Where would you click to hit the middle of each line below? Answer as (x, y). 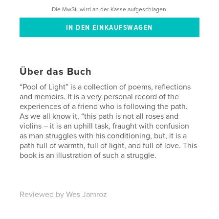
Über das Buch (56, 72)
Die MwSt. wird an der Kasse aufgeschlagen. (109, 9)
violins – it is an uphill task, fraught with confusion (105, 126)
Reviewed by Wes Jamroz (64, 195)
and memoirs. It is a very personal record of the (99, 97)
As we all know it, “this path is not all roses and (99, 117)
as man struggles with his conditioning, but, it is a (103, 136)
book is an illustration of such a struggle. (88, 156)
